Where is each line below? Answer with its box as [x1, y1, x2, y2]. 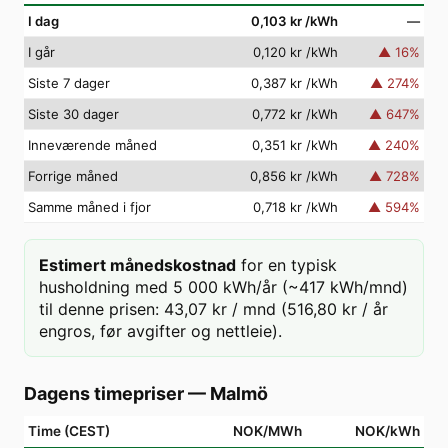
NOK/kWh [355, 423, 420, 439]
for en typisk [241, 255, 337, 275]
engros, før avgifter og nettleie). [39, 321, 282, 341]
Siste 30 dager [28, 106, 119, 122]
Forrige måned [28, 168, 118, 184]
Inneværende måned [28, 137, 157, 153]
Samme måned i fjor [28, 199, 151, 215]
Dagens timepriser [24, 383, 184, 404]
